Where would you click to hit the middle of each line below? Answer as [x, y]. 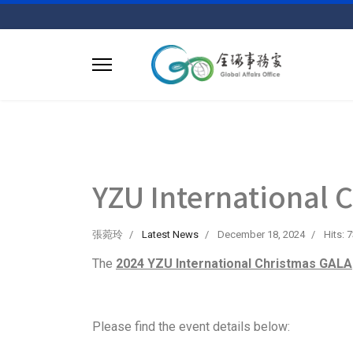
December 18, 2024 [261, 234]
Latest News [170, 234]
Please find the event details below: [191, 327]
